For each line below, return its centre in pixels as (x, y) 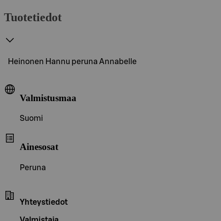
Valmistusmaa (48, 98)
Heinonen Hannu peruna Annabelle (72, 61)
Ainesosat (39, 147)
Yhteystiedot (44, 202)
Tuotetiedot (33, 17)
